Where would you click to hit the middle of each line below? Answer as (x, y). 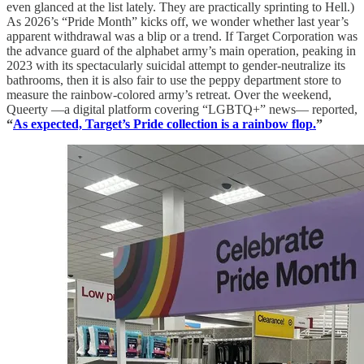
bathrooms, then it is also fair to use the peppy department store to (174, 80)
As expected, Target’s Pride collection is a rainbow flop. (165, 124)
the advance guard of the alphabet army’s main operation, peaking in (181, 51)
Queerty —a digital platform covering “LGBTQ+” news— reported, (182, 110)
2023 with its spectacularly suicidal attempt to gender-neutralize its (176, 66)
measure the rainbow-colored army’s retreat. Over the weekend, (169, 95)
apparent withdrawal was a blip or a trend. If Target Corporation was (182, 37)
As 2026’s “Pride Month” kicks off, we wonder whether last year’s (178, 22)
